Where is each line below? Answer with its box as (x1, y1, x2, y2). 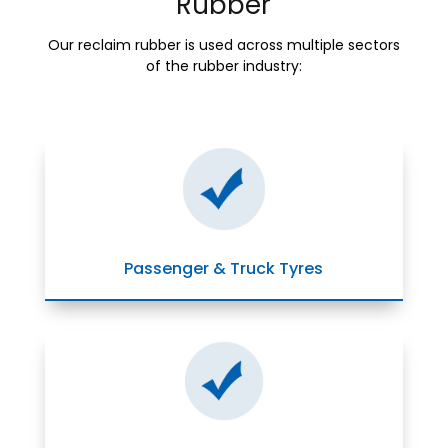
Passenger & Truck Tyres (124, 257, 324, 281)
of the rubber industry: (145, 55, 302, 76)
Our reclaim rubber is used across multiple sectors (47, 34, 400, 55)
